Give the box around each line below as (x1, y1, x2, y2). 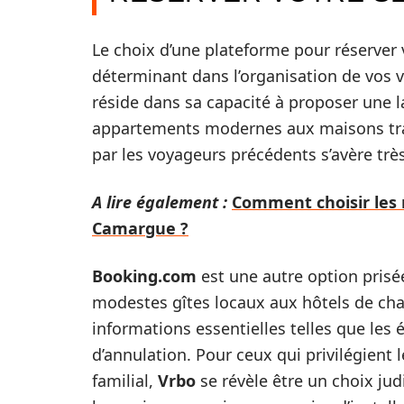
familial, (92, 369, 158, 391)
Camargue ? (92, 216, 188, 239)
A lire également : (92, 190, 227, 213)
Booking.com (92, 264, 197, 287)
